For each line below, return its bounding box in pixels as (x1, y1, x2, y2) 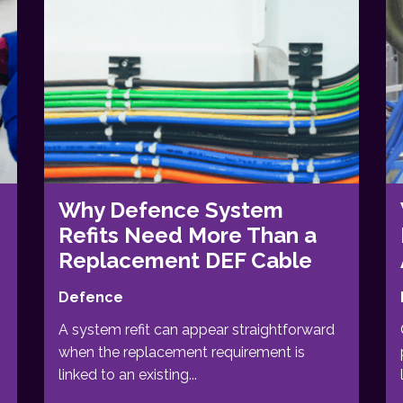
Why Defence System (58, 196, 283, 223)
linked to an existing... (58, 365, 197, 383)
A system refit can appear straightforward (58, 320, 335, 338)
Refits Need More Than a (58, 221, 317, 248)
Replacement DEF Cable (58, 246, 312, 273)
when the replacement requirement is (58, 343, 305, 361)
